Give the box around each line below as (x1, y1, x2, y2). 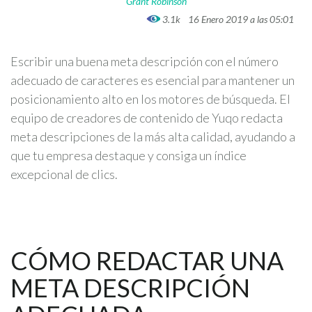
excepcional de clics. (10, 166, 118, 182)
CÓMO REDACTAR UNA (10, 245, 283, 276)
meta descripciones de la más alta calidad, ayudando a (10, 129, 295, 144)
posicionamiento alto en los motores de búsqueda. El (10, 91, 290, 107)
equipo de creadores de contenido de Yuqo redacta (10, 110, 283, 125)
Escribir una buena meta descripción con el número (10, 54, 279, 69)
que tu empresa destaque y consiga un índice (10, 148, 247, 163)
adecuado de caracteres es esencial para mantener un (10, 72, 295, 88)
